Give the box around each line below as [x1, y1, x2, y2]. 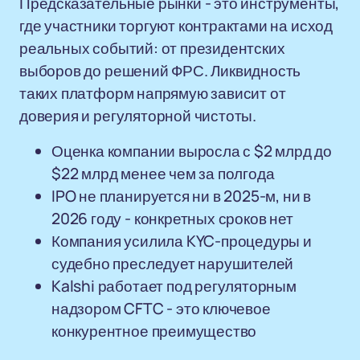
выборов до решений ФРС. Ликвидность [19, 60, 301, 81]
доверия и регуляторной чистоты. [19, 105, 257, 126]
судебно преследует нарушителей [51, 253, 294, 274]
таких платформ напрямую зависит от [19, 83, 286, 104]
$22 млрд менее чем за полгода [51, 163, 275, 184]
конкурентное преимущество [51, 321, 257, 342]
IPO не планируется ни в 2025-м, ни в [51, 186, 312, 207]
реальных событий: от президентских [19, 38, 285, 59]
